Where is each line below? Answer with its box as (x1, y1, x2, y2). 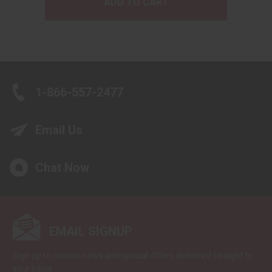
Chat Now (35, 160, 89, 175)
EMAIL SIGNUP (49, 224, 133, 239)
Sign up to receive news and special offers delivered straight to (13, 251, 253, 261)
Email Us (35, 123, 83, 138)
